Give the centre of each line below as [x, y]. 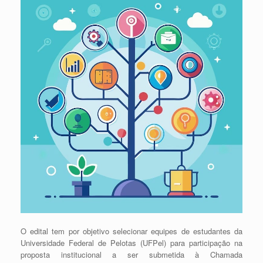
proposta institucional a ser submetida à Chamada [131, 254]
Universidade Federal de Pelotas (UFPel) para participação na [131, 242]
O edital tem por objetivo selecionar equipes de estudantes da [131, 231]
